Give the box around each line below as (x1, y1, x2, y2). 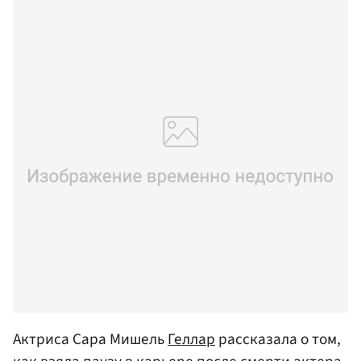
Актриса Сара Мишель (13, 327, 168, 351)
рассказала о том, (215, 327, 341, 351)
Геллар (168, 327, 215, 351)
